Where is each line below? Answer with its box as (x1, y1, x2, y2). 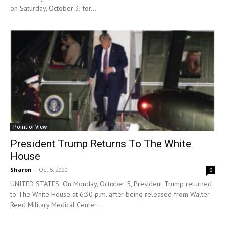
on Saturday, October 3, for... (10, 4, 96, 13)
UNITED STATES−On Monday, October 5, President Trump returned (10, 179, 212, 188)
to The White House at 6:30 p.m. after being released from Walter (10, 189, 210, 199)
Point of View (13, 123, 47, 130)
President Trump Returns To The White (10, 137, 191, 150)
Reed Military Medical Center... (10, 200, 102, 209)
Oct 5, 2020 (39, 165, 68, 173)
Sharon (10, 165, 32, 173)
